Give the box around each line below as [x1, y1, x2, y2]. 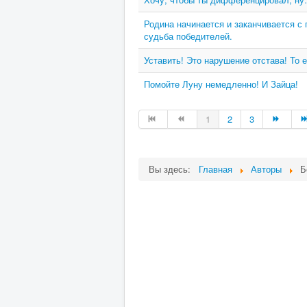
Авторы [251, 162, 282, 175]
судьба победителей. [144, 29, 232, 42]
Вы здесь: [149, 162, 196, 175]
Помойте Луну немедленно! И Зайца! [144, 77, 298, 90]
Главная [199, 162, 232, 175]
